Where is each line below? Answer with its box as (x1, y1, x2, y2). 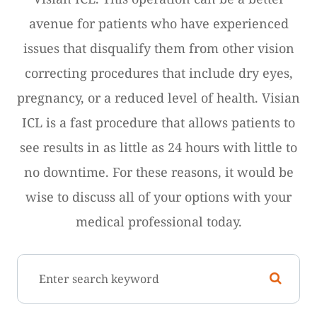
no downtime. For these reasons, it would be (23, 163, 294, 180)
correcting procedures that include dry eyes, (24, 64, 293, 81)
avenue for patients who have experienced (28, 14, 289, 32)
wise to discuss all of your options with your (25, 188, 292, 205)
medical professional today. (75, 212, 242, 230)
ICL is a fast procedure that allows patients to (22, 113, 295, 131)
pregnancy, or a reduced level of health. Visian (17, 88, 300, 106)
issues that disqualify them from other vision (23, 39, 294, 57)
